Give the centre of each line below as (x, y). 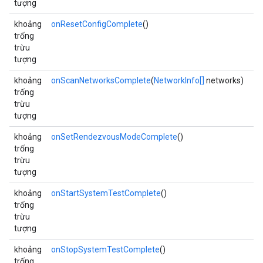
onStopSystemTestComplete (105, 249)
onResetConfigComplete (97, 24)
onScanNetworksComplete (101, 80)
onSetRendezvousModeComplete (114, 137)
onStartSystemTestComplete (106, 193)
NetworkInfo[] (179, 80)
